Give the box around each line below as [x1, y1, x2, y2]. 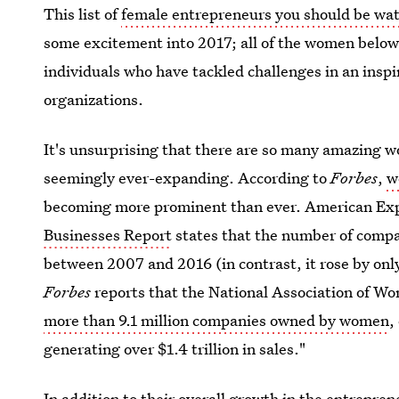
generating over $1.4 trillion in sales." [44, 338, 306, 359]
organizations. [44, 89, 144, 110]
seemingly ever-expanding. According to [44, 167, 331, 188]
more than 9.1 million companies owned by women [44, 310, 390, 330]
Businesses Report [44, 224, 173, 245]
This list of [44, 4, 122, 24]
